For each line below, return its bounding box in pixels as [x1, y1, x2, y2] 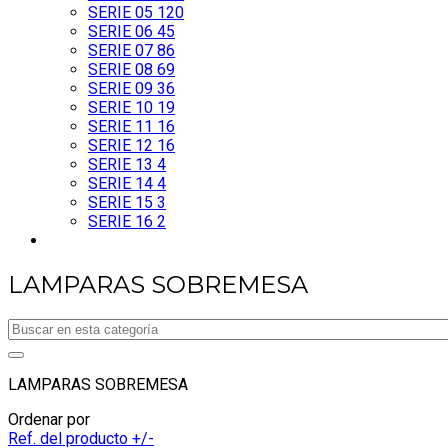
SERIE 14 [88, 173, 157, 193]
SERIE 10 [88, 97, 157, 117]
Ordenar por [8, 409, 90, 429]
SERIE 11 [88, 116, 157, 136]
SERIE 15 [88, 192, 157, 212]
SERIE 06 [88, 21, 157, 41]
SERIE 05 [88, 2, 157, 22]
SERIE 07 [88, 40, 157, 60]
